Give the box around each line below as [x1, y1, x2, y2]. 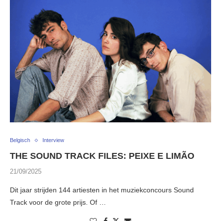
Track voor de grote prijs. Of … [10, 198, 106, 207]
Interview [42, 137, 64, 144]
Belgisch [10, 137, 30, 144]
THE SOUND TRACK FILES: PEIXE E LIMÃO [10, 151, 194, 161]
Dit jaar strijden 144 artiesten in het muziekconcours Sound [10, 186, 194, 194]
